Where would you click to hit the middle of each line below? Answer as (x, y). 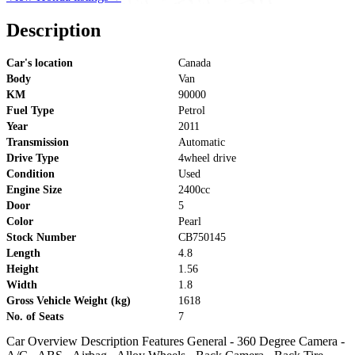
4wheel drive (207, 158)
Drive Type (32, 158)
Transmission (38, 143)
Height (23, 269)
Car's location (40, 63)
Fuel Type (30, 111)
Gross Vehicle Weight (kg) (69, 301)
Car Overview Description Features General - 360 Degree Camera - (176, 342)
